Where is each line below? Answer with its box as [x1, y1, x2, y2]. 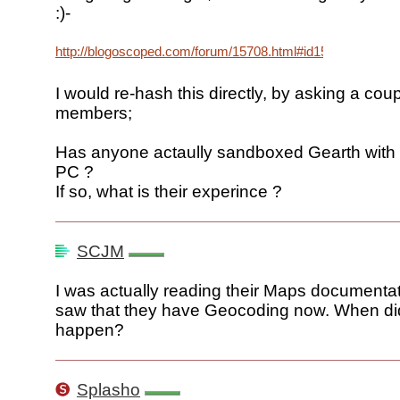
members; [55, 104, 132, 123]
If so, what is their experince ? [55, 182, 282, 202]
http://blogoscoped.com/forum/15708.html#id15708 [55, 44, 349, 60]
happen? [55, 321, 124, 340]
